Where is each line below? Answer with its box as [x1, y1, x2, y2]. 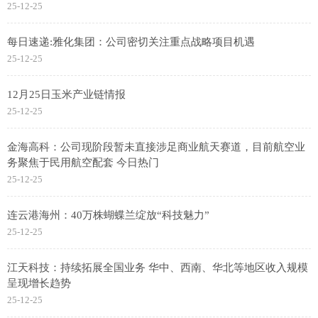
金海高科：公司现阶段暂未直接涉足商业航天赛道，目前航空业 [7, 141, 305, 153]
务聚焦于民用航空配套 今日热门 [7, 157, 159, 169]
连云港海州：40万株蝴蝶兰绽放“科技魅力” [7, 209, 209, 221]
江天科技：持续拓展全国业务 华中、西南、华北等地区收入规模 [7, 262, 308, 274]
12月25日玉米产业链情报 [7, 89, 126, 101]
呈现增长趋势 [7, 278, 71, 290]
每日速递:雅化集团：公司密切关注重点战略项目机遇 [7, 36, 255, 48]
